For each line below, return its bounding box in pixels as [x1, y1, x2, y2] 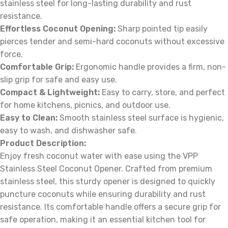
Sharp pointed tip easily [116, 24, 208, 34]
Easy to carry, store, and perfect [100, 88, 225, 98]
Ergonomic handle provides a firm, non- [74, 62, 226, 72]
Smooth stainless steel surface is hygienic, [58, 113, 224, 123]
